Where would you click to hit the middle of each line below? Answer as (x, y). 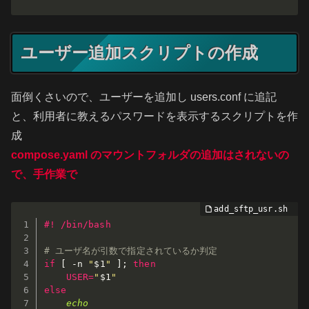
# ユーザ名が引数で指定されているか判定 (131, 250)
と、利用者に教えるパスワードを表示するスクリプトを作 (154, 117)
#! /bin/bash (77, 224)
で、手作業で (44, 175)
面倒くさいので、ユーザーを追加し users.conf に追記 (144, 97)
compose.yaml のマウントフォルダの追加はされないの (150, 155)
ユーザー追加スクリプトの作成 (139, 52)
